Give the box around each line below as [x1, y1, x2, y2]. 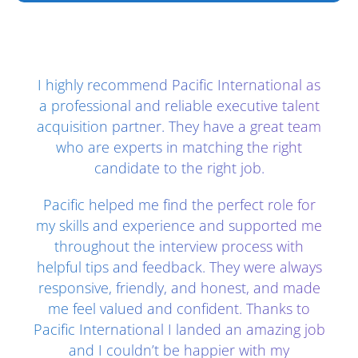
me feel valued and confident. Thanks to [48, 299, 310, 319]
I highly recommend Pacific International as [38, 75, 320, 95]
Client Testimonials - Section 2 [15, 56, 268, 83]
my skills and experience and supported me [36, 216, 322, 236]
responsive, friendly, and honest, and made [38, 278, 320, 298]
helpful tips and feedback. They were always [36, 257, 322, 277]
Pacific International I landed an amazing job [33, 320, 325, 340]
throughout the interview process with [54, 237, 304, 257]
